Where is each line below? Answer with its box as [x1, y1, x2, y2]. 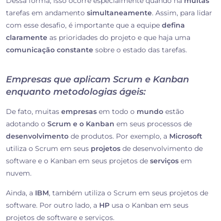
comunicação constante [6, 45, 93, 55]
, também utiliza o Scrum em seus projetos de [49, 188, 208, 198]
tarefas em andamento [6, 8, 87, 18]
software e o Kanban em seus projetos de [6, 156, 150, 166]
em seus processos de [114, 119, 192, 129]
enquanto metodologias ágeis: [6, 86, 146, 98]
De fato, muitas [6, 107, 61, 116]
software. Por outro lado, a [6, 201, 99, 210]
